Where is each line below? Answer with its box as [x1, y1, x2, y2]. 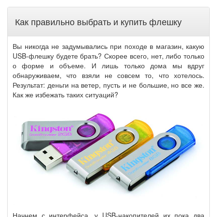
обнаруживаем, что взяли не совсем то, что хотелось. [13, 70, 204, 80]
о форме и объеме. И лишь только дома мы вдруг [13, 61, 204, 70]
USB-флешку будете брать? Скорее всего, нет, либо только [13, 51, 204, 61]
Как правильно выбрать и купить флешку [15, 15, 182, 28]
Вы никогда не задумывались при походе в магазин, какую [13, 41, 204, 51]
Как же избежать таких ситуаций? [13, 90, 118, 99]
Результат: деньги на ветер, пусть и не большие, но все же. [13, 80, 204, 90]
